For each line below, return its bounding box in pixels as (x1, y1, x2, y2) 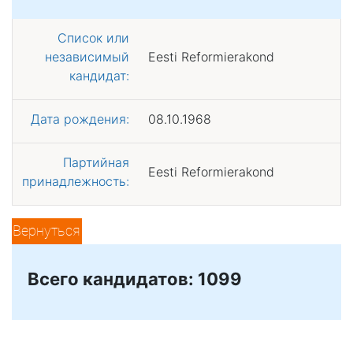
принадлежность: (22, 173, 129, 189)
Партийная (63, 154, 129, 170)
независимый (45, 48, 129, 65)
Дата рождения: (31, 110, 129, 127)
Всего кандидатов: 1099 (28, 268, 242, 289)
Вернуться (13, 221, 81, 239)
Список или (58, 29, 129, 46)
